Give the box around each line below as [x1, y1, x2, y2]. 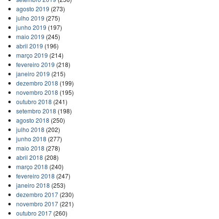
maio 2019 [16, 32, 44, 41]
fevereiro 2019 [16, 60, 55, 68]
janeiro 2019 [16, 69, 50, 78]
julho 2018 [16, 125, 44, 133]
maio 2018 [16, 143, 44, 152]
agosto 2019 [16, 4, 49, 13]
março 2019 [16, 50, 48, 59]
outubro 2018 [16, 97, 52, 106]
